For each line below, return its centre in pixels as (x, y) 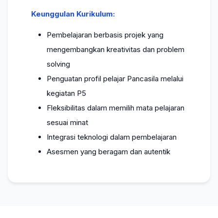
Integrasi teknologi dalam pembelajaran (112, 137)
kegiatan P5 (66, 93)
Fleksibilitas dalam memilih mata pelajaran (116, 108)
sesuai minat (67, 122)
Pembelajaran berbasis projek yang (105, 35)
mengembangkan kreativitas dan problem (116, 49)
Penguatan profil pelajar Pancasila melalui (115, 79)
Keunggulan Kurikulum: (73, 14)
